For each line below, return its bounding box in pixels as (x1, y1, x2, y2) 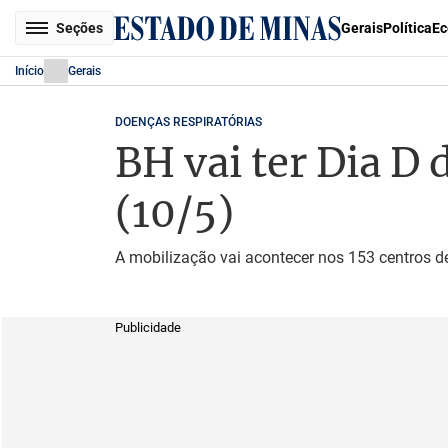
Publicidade (114, 320, 181, 335)
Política (383, 20, 432, 36)
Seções (56, 20, 103, 36)
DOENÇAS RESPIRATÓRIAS (114, 115, 262, 129)
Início (15, 64, 44, 78)
